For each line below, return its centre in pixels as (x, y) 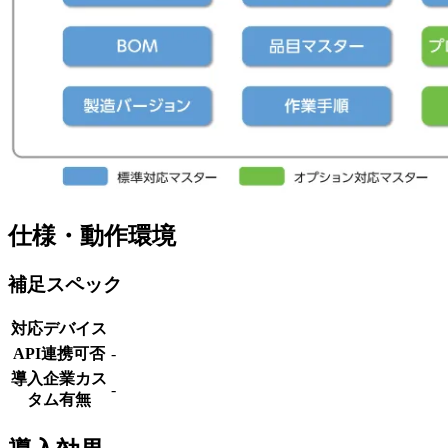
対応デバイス (59, 329)
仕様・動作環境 (92, 235)
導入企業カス (59, 379)
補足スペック (65, 284)
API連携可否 (59, 354)
